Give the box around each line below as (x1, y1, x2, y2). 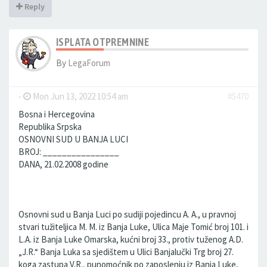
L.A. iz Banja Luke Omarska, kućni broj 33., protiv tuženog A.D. (18, 234, 243, 245)
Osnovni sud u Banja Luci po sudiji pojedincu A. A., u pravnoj (18, 209, 236, 220)
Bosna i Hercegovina (18, 108, 95, 120)
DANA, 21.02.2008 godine (18, 159, 108, 170)
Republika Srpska (18, 121, 82, 132)
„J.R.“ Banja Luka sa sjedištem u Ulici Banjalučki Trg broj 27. (18, 246, 234, 257)
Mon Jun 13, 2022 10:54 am (31, 91, 128, 102)
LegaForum (68, 57, 110, 69)
